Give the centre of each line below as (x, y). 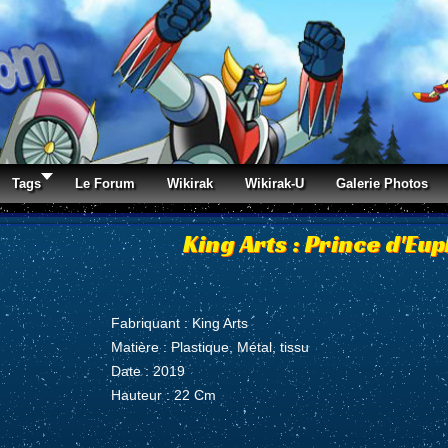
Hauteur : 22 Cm (164, 394)
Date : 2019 (148, 370)
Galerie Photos (382, 183)
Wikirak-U (274, 183)
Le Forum (105, 183)
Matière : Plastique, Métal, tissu (210, 346)
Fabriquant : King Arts (180, 322)
